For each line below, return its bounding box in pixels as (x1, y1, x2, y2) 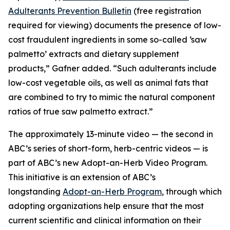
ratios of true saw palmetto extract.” (8, 106, 153, 117)
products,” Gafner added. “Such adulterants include (8, 63, 217, 73)
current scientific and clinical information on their (8, 215, 201, 225)
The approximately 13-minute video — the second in (8, 129, 213, 139)
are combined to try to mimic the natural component (8, 92, 215, 102)
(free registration (131, 6, 201, 16)
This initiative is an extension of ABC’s (8, 172, 156, 182)
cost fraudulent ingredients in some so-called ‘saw (8, 34, 207, 45)
